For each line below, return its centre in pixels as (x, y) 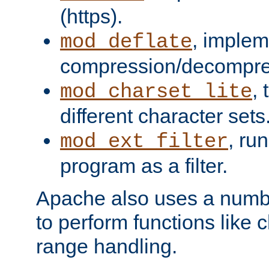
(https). (91, 16)
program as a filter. (144, 165)
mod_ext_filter (144, 141)
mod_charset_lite (156, 92)
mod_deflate (126, 42)
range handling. (107, 246)
